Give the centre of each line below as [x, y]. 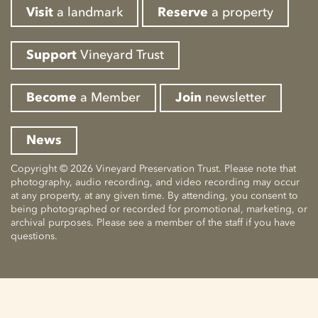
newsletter [234, 97]
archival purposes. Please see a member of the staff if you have [153, 222]
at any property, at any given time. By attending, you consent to [154, 195]
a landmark [88, 12]
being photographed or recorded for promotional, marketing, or [159, 209]
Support [51, 54]
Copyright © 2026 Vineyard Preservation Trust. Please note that [153, 168]
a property [241, 12]
